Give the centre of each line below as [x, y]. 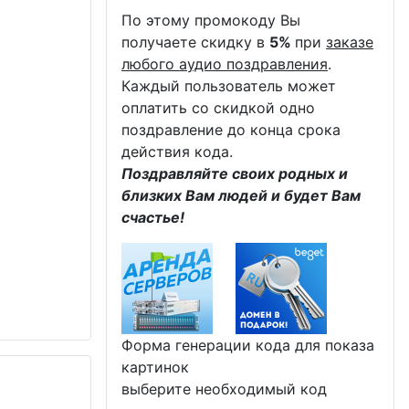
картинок [155, 367]
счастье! [153, 217]
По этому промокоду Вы [211, 20]
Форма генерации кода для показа [248, 345]
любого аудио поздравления [225, 63]
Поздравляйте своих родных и [235, 173]
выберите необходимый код [224, 388]
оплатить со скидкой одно [218, 107]
